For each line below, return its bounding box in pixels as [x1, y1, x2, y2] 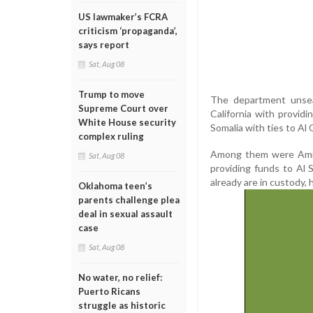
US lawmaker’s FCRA [78, 11, 168, 22]
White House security [78, 117, 176, 128]
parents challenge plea [78, 194, 180, 205]
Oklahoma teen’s [78, 180, 152, 191]
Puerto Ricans [78, 286, 140, 297]
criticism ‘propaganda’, [78, 25, 177, 36]
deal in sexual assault [78, 208, 173, 219]
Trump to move [78, 89, 145, 100]
